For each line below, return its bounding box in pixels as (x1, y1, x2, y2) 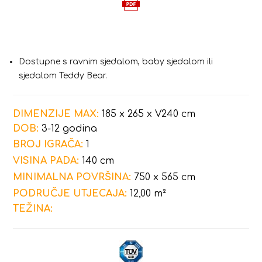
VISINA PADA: (13, 155, 80, 166)
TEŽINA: (13, 203, 53, 214)
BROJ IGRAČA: (13, 139, 84, 150)
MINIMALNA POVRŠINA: (13, 171, 132, 182)
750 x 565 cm (131, 171, 196, 182)
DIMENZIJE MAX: (13, 108, 99, 119)
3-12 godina (39, 123, 98, 134)
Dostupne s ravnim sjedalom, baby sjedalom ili (19, 57, 213, 66)
